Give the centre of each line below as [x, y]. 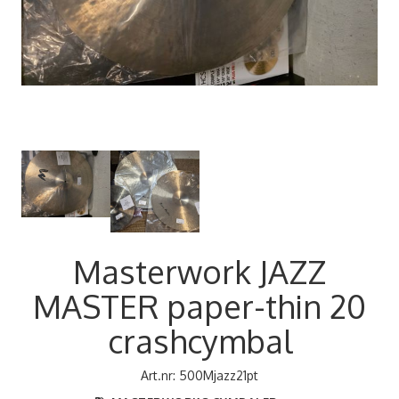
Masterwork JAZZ [199, 271]
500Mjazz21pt [219, 375]
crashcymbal [199, 340]
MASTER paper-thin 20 [199, 305]
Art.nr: [160, 375]
